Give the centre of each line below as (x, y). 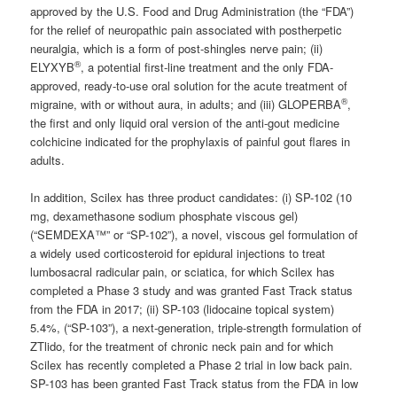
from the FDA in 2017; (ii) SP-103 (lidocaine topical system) (183, 308)
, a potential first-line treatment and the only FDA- (207, 66)
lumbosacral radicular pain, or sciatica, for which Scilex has (183, 271)
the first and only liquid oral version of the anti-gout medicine (185, 122)
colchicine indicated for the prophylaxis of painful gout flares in (191, 141)
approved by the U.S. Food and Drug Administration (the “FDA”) (192, 11)
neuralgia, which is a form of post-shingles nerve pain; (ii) (177, 48)
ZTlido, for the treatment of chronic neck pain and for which (182, 346)
